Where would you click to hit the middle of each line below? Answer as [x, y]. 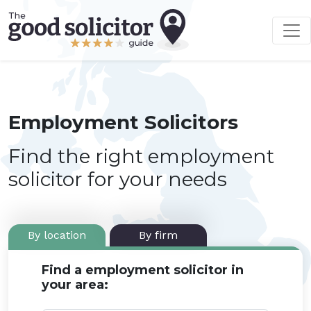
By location [57, 235]
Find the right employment [141, 156]
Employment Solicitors [123, 122]
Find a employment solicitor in [143, 270]
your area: [75, 285]
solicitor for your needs [118, 179]
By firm [158, 235]
